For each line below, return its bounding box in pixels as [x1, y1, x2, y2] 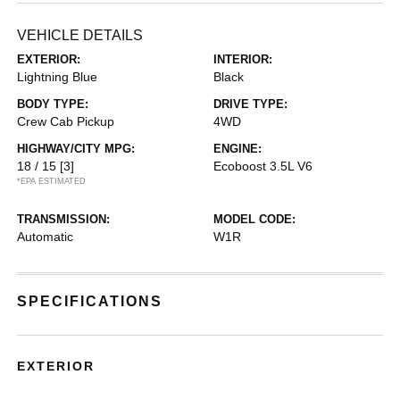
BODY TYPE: [17, 96, 89, 111]
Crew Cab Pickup [17, 113, 115, 129]
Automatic [17, 229, 74, 244]
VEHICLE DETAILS [17, 27, 144, 43]
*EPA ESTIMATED [17, 176, 87, 186]
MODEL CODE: [213, 212, 296, 226]
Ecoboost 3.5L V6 [213, 158, 312, 173]
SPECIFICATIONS [17, 293, 163, 309]
